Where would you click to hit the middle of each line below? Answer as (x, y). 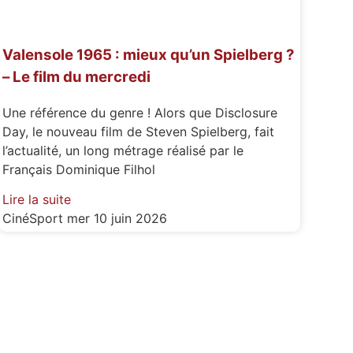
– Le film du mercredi (76, 77)
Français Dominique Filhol (78, 169)
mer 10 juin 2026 (117, 219)
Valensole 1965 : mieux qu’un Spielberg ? (148, 55)
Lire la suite (36, 200)
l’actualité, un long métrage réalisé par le (123, 150)
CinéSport (34, 219)
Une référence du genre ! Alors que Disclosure (139, 112)
